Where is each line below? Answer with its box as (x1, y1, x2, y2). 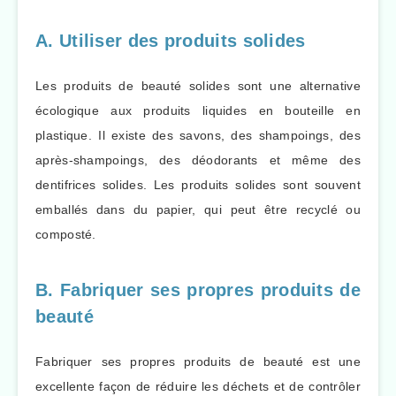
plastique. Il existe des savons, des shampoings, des (35, 128, 361, 143)
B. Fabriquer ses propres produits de (35, 279, 361, 300)
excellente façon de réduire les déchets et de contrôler (35, 379, 361, 394)
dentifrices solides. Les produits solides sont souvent (35, 178, 361, 193)
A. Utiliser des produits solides (35, 30, 306, 50)
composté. (35, 227, 96, 242)
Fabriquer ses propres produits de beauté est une (35, 354, 361, 369)
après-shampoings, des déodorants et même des (35, 153, 361, 168)
